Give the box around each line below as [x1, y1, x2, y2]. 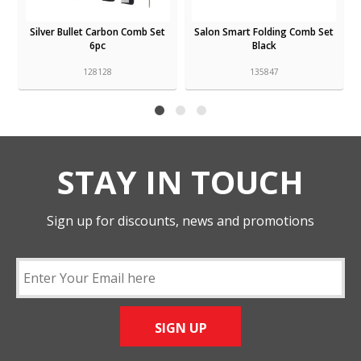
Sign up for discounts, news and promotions [47, 212, 314, 230]
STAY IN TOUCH [57, 160, 304, 205]
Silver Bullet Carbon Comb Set [30, 24, 166, 39]
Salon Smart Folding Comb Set [194, 24, 334, 39]
